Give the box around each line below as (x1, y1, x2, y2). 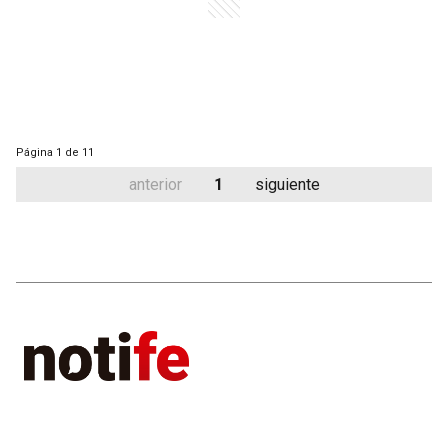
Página (16, 146, 53, 159)
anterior (128, 175, 182, 194)
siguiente (254, 175, 320, 194)
